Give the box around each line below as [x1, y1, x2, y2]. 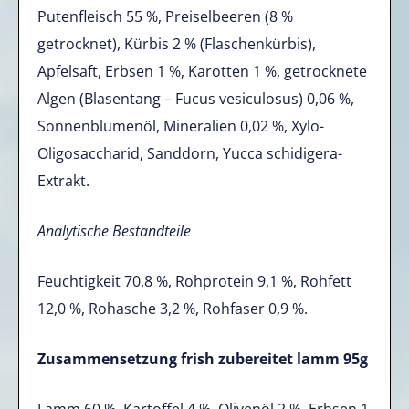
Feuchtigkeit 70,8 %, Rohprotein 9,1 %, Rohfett [37, 271, 351, 292]
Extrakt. [37, 171, 89, 192]
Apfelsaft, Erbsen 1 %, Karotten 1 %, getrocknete [37, 61, 367, 82]
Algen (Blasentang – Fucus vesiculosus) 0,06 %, [37, 89, 354, 110]
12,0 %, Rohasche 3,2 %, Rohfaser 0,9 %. [37, 299, 308, 320]
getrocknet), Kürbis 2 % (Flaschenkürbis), [37, 34, 316, 55]
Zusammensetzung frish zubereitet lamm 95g [37, 349, 368, 370]
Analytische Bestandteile [37, 221, 191, 242]
